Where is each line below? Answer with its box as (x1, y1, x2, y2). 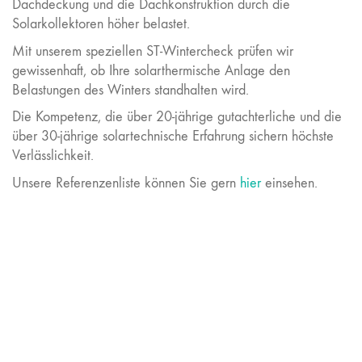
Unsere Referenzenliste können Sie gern (12, 174, 240, 192)
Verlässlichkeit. (12, 147, 94, 164)
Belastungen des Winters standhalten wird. (12, 81, 249, 99)
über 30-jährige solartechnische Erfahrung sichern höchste (12, 128, 334, 145)
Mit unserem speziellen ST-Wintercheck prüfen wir (12, 42, 293, 60)
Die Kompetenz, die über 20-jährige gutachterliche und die (12, 108, 342, 125)
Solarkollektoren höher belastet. (12, 15, 190, 32)
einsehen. (261, 174, 318, 192)
